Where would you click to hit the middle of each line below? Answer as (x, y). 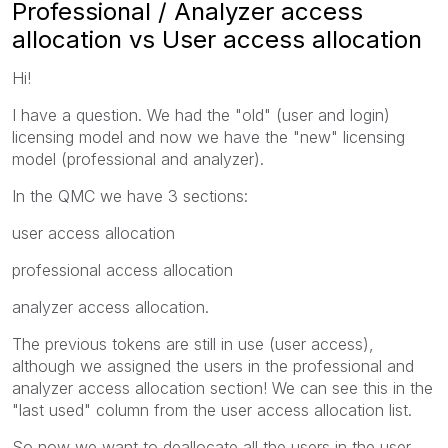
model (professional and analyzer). (138, 158)
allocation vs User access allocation (217, 39)
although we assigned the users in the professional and (213, 365)
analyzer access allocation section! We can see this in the (222, 387)
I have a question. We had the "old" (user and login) (201, 114)
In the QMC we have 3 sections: (132, 195)
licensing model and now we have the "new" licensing (208, 136)
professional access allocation (122, 269)
